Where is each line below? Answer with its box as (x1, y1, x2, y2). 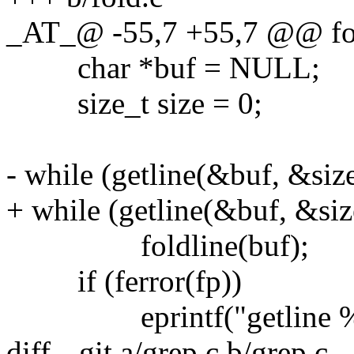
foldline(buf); (6, 228, 309, 262)
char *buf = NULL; (6, 50, 320, 85)
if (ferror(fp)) (6, 263, 242, 298)
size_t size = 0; (6, 85, 262, 120)
